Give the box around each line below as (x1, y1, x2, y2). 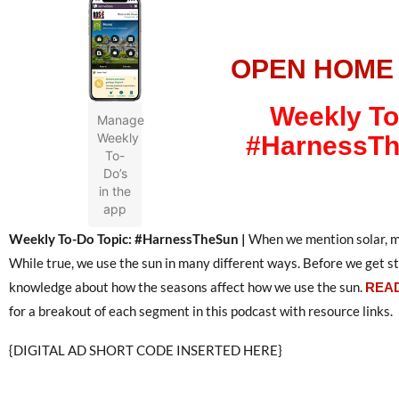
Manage (97, 112, 144, 128)
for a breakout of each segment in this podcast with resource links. (9, 302, 393, 319)
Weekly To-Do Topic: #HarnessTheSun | (9, 230, 248, 247)
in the (99, 183, 131, 199)
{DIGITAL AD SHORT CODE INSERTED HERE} (9, 341, 282, 358)
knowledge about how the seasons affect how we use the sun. (9, 278, 365, 295)
